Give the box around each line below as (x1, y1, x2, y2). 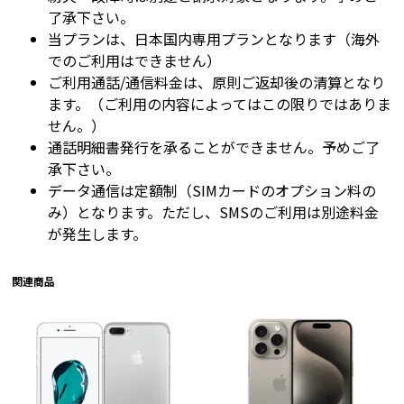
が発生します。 (48, 223, 148, 245)
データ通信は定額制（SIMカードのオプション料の (48, 179, 377, 202)
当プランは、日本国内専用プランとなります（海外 (48, 28, 381, 50)
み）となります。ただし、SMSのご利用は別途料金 (48, 201, 380, 224)
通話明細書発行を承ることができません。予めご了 (48, 136, 381, 159)
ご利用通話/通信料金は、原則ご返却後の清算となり (48, 71, 386, 94)
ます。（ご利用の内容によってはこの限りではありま (48, 93, 392, 115)
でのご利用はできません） (48, 50, 222, 72)
